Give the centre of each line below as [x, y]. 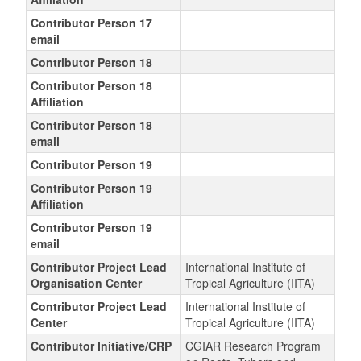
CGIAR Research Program [253, 346]
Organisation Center [86, 283]
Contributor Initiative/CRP [101, 346]
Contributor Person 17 [91, 23]
